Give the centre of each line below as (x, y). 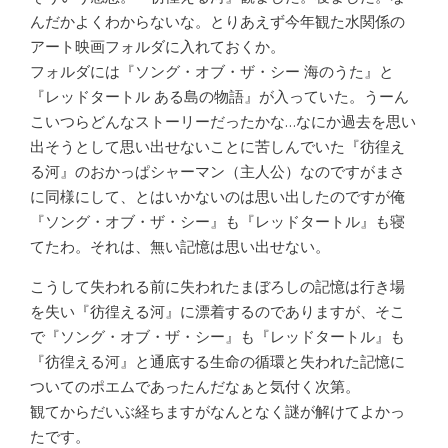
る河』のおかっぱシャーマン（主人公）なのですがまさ (217, 171)
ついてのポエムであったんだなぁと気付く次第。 (195, 386)
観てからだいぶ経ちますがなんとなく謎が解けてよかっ (217, 411)
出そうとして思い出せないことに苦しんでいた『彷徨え (217, 146)
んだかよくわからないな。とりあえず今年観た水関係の (217, 21)
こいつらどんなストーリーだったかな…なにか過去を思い (223, 121)
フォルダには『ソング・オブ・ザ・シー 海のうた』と (212, 71)
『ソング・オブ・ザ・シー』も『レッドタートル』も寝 (217, 221)
